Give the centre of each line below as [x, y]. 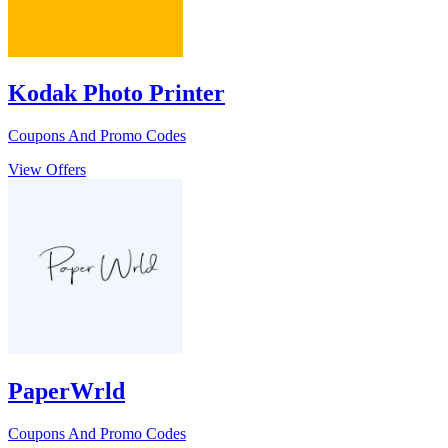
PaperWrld [66, 391]
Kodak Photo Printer [116, 93]
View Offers [47, 170]
